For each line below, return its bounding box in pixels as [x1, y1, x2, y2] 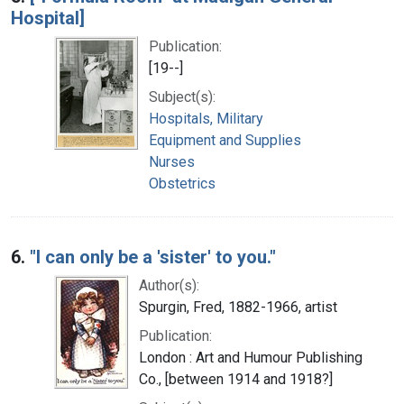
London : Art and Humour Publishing [139, 348, 363, 366]
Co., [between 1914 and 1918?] [139, 370, 333, 388]
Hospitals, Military [149, 109, 263, 127]
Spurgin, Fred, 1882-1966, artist [139, 298, 337, 316]
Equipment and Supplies [149, 131, 301, 149]
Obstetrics [149, 174, 216, 192]
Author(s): [139, 276, 199, 294]
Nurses [149, 152, 195, 170]
